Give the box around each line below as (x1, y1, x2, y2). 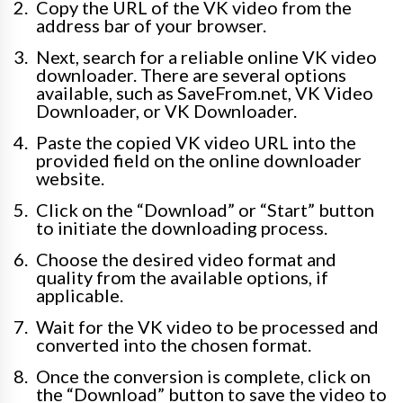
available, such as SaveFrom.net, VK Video (36, 82, 373, 104)
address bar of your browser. (36, 14, 266, 37)
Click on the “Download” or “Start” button (36, 199, 374, 221)
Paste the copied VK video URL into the (36, 131, 356, 154)
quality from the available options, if (36, 266, 328, 289)
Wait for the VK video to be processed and (36, 316, 379, 338)
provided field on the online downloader (36, 149, 362, 172)
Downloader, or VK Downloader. (36, 100, 297, 122)
